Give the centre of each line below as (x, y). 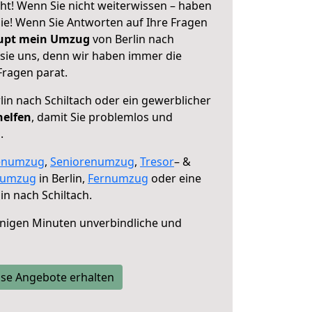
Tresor (157, 162)
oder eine (175, 178)
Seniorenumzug (92, 162)
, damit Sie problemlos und (102, 117)
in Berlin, (62, 178)
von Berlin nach (132, 39)
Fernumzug (118, 178)
